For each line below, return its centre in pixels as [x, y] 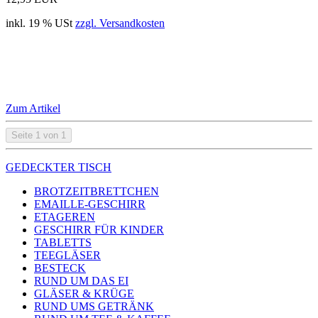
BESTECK [60, 268]
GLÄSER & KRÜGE [84, 293]
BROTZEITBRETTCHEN [97, 191]
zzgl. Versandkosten [120, 23]
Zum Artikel [33, 108]
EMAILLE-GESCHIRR [90, 204]
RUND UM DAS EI [81, 280]
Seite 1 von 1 [39, 135]
